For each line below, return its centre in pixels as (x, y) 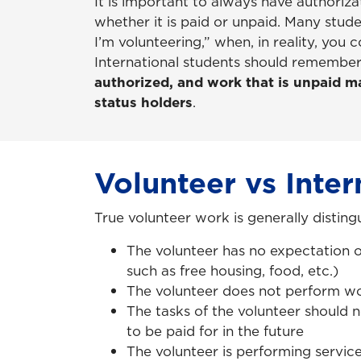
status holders (143, 103)
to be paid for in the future (215, 331)
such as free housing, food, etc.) (232, 270)
